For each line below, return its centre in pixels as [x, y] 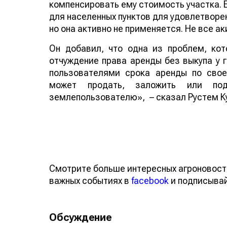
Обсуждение [81, 217]
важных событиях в [90, 180]
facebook [150, 180]
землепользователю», [97, 97]
